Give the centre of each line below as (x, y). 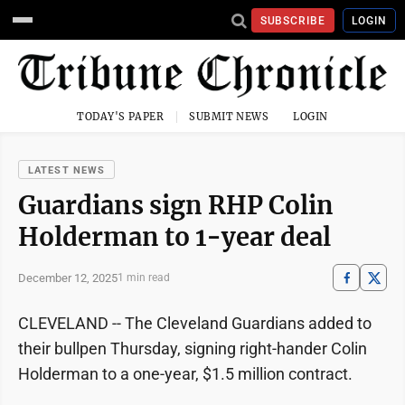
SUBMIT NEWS (229, 117)
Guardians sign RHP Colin (176, 206)
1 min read (144, 278)
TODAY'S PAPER (121, 117)
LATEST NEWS (67, 171)
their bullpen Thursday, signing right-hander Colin (193, 349)
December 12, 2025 (68, 278)
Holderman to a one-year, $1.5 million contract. (185, 374)
